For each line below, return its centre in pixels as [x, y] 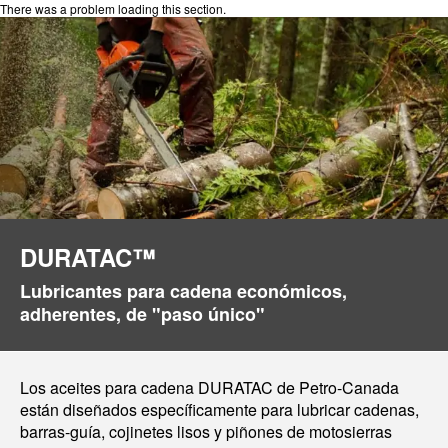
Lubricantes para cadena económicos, [183, 291]
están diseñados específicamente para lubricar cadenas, [219, 409]
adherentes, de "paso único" [142, 314]
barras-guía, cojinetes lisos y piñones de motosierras [206, 431]
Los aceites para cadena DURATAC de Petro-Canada [209, 387]
